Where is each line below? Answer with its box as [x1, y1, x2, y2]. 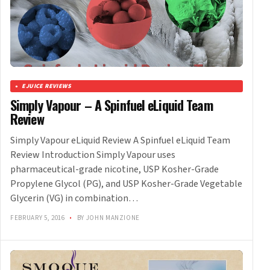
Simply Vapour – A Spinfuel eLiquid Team [10, 95, 213, 115]
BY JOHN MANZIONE [75, 213, 140, 223]
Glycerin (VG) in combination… [10, 192, 138, 206]
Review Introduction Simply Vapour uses [10, 148, 175, 162]
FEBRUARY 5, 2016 [10, 213, 67, 223]
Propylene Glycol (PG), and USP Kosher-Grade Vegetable [10, 177, 242, 191]
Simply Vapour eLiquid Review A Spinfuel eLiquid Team [10, 134, 230, 148]
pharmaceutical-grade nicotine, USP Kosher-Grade [10, 163, 219, 177]
